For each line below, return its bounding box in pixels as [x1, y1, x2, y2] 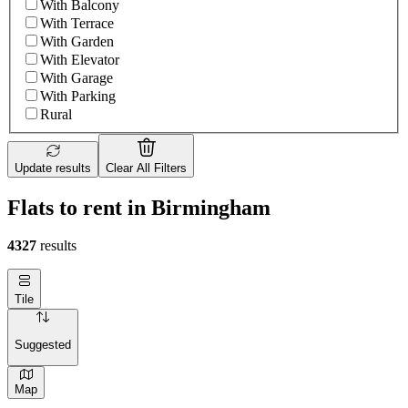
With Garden [40, 33, 114, 49]
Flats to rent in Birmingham [7, 195, 270, 219]
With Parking [40, 87, 116, 104]
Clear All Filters [106, 160, 187, 175]
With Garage [40, 69, 113, 86]
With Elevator [40, 51, 119, 67]
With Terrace [40, 15, 114, 31]
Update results [15, 160, 91, 175]
